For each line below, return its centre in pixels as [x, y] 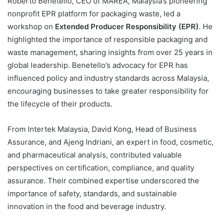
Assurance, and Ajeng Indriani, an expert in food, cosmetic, [111, 142]
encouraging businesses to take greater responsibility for [108, 91]
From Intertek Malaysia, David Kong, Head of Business [102, 129]
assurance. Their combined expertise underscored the [103, 180]
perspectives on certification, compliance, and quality [101, 167]
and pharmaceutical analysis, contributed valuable [95, 155]
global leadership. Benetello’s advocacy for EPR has [98, 65]
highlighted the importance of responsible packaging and [108, 39]
